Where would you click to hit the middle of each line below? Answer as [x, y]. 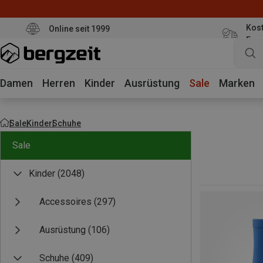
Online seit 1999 [79, 28]
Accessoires [65, 202]
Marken [237, 83]
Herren [59, 83]
